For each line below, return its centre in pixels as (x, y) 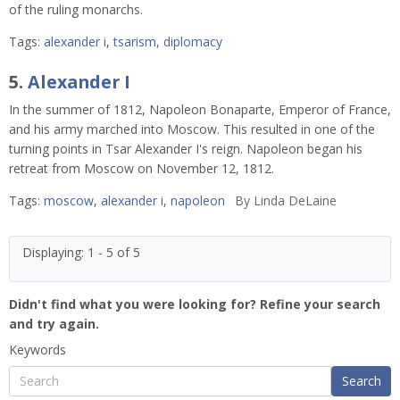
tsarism (135, 42)
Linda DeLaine (293, 201)
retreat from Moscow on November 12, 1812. (142, 169)
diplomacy (193, 42)
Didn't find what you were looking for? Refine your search (195, 304)
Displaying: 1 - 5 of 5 (81, 253)
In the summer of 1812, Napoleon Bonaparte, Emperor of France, (200, 110)
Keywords (37, 350)
